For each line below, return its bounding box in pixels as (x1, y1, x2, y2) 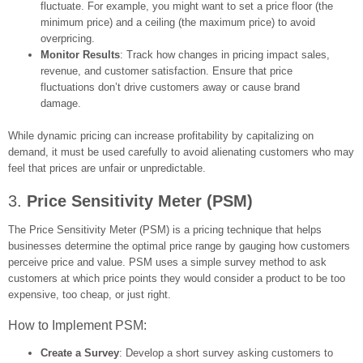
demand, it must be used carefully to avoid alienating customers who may (8, 145, 354, 158)
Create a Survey (41, 346, 119, 359)
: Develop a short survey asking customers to (119, 346, 333, 359)
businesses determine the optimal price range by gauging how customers (8, 239, 350, 252)
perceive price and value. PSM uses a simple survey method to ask (8, 255, 327, 268)
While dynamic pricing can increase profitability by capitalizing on (8, 129, 314, 142)
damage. (41, 96, 81, 109)
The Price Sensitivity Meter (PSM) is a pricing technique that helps (8, 223, 322, 236)
